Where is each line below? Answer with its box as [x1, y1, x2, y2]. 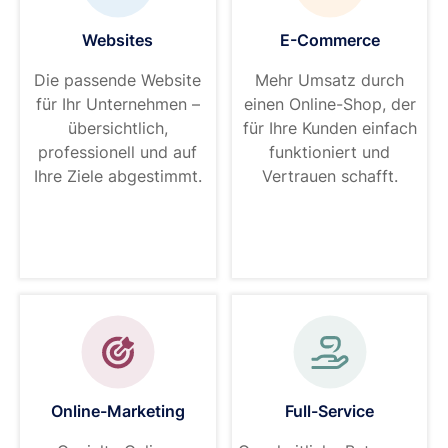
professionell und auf [38, 141, 198, 162]
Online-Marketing [50, 400, 185, 421]
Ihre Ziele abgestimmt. [33, 165, 202, 186]
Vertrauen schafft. [261, 165, 398, 186]
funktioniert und [269, 141, 391, 162]
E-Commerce [279, 29, 380, 50]
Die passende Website [34, 69, 202, 90]
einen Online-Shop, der [243, 93, 416, 114]
